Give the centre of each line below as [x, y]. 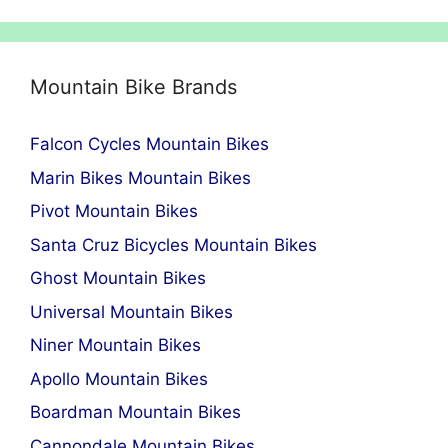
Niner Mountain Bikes [115, 345]
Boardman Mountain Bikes [135, 412]
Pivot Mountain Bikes [114, 211]
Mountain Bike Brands [133, 87]
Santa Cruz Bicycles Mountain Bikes [173, 244]
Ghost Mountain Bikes [118, 278]
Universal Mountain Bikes [131, 311]
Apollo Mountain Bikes [119, 378]
